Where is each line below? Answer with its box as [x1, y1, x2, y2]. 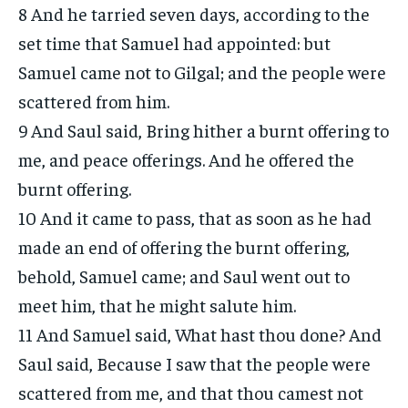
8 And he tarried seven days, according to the [18, 2, 370, 25]
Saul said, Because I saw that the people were [18, 352, 371, 374]
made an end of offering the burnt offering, [18, 235, 350, 258]
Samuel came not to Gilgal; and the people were [18, 60, 386, 83]
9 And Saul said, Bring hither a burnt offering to [18, 118, 389, 141]
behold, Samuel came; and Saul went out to [18, 264, 350, 287]
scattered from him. [18, 89, 169, 112]
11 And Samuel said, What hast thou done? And [18, 322, 382, 345]
